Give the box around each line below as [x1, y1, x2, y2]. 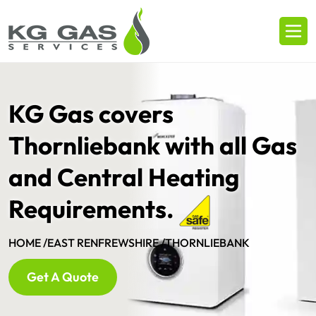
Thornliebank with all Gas [8, 130, 297, 161]
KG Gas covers [8, 98, 174, 129]
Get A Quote [27, 268, 99, 285]
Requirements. [8, 193, 179, 224]
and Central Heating [8, 162, 239, 193]
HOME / [8, 235, 47, 250]
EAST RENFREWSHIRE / [47, 235, 165, 250]
